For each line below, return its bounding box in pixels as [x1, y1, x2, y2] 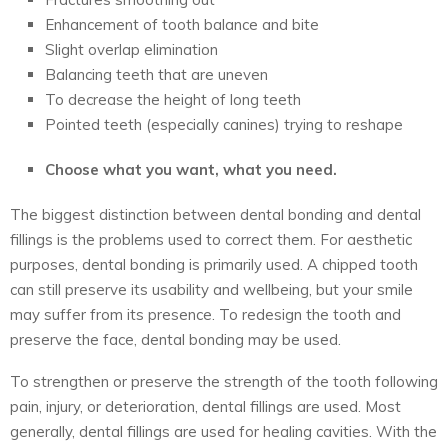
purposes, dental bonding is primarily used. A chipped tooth [10, 254, 418, 274]
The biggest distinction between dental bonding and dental [10, 204, 421, 224]
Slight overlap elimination [45, 39, 218, 59]
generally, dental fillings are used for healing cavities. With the [10, 421, 437, 441]
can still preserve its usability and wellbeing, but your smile [10, 279, 413, 299]
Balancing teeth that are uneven [45, 64, 268, 84]
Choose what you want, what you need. [45, 159, 337, 179]
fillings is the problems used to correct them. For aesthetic [10, 229, 412, 249]
